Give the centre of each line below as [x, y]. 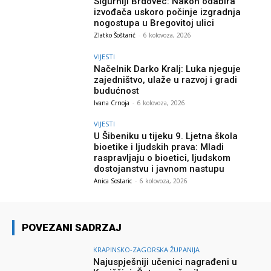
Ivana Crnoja [112, 103]
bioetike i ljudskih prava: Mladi [159, 147]
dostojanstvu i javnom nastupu [159, 169]
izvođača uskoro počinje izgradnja [168, 12]
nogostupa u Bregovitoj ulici [154, 23]
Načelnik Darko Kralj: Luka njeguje [168, 69]
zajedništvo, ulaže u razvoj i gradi [166, 80]
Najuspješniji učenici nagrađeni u [165, 262]
